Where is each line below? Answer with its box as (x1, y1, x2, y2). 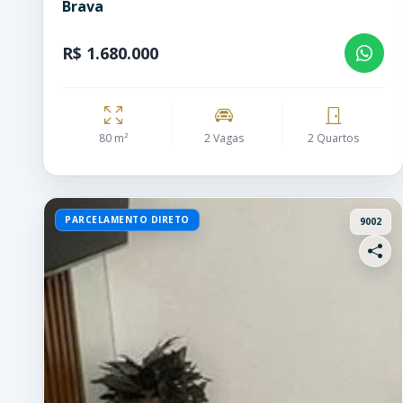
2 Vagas (203, 130, 244, 146)
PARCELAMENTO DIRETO (65, 213, 190, 226)
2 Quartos (308, 130, 359, 146)
